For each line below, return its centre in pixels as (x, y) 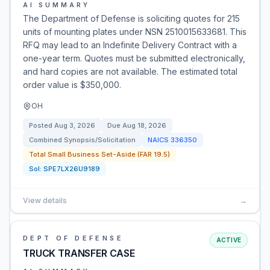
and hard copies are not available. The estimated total (130, 71)
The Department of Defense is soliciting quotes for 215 (131, 18)
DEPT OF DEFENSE (73, 238)
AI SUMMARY (56, 5)
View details (45, 200)
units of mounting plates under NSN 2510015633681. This (135, 32)
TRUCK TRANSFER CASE (79, 253)
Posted (42, 125)
